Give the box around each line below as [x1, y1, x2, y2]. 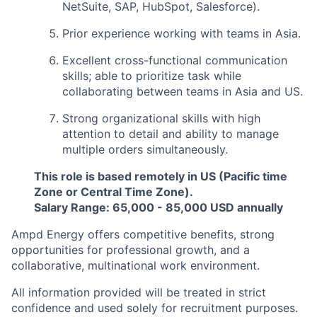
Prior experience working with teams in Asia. [62, 26, 301, 41]
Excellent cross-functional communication [62, 53, 287, 68]
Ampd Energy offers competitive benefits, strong [11, 227, 275, 242]
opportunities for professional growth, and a [11, 243, 250, 258]
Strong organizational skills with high [62, 111, 260, 126]
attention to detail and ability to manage [62, 127, 279, 142]
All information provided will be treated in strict [11, 285, 266, 300]
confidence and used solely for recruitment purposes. [11, 301, 298, 316]
